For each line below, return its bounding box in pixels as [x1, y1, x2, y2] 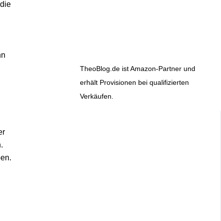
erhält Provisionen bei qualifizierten [80, 78, 189, 87]
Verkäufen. [80, 92, 113, 101]
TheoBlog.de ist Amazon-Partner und [80, 65, 195, 73]
